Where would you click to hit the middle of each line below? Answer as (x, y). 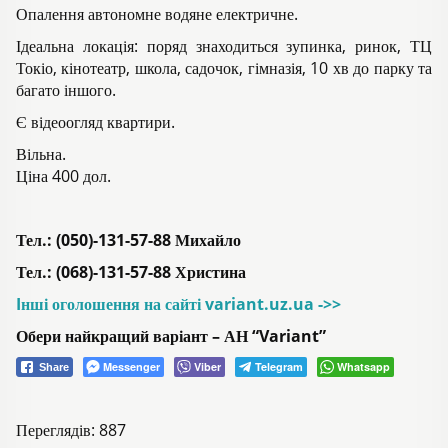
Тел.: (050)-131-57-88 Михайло (128, 240)
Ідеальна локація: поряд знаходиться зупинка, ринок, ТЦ (224, 46)
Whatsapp (363, 367)
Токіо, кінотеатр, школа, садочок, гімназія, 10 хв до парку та (224, 68)
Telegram (279, 367)
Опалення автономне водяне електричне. (157, 14)
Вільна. (41, 154)
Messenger (131, 367)
